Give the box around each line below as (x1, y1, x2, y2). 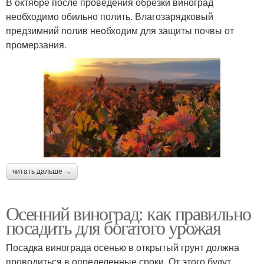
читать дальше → (12, 167, 71, 176)
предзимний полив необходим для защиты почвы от (6, 24, 234, 38)
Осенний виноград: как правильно (6, 200, 251, 226)
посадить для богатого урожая (6, 214, 221, 240)
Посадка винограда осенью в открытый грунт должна (6, 240, 239, 254)
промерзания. (6, 38, 67, 52)
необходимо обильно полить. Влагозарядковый (6, 9, 213, 24)
